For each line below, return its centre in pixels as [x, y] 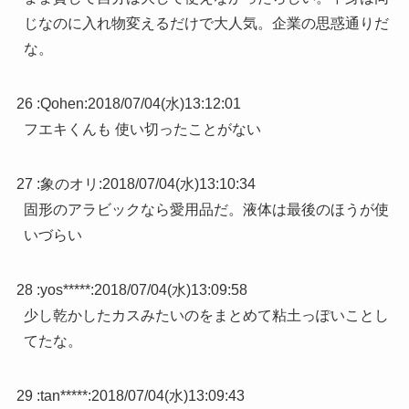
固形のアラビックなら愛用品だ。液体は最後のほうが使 [206, 209]
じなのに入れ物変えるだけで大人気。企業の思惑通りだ [206, 23]
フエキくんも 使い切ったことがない [142, 129]
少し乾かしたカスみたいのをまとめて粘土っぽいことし [206, 315]
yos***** [65, 289]
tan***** [63, 395]
